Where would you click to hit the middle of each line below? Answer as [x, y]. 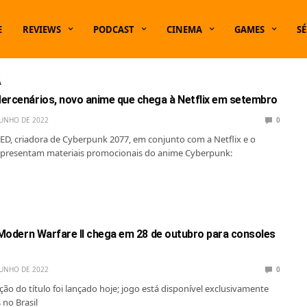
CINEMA [184, 29]
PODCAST [114, 29]
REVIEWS [42, 29]
